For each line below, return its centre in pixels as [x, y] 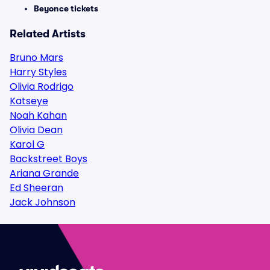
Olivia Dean [36, 130]
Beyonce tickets [66, 8]
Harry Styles [38, 72]
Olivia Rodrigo [42, 86]
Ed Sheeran [36, 188]
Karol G [27, 144]
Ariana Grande [44, 173]
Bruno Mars [36, 58]
